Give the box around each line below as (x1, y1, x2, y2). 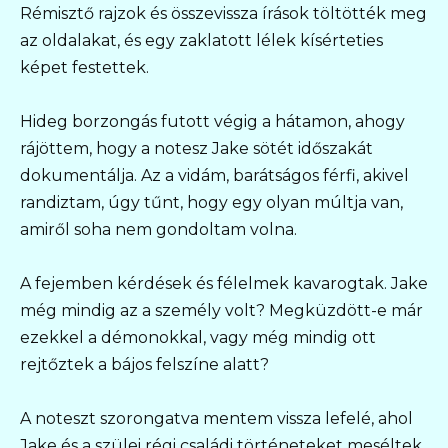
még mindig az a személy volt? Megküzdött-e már (20, 300, 423, 320)
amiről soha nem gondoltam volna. (20, 219, 297, 239)
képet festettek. (20, 57, 149, 77)
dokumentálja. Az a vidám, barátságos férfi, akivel (20, 165, 409, 185)
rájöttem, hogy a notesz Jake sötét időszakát (20, 138, 373, 158)
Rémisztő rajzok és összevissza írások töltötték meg (20, 3, 427, 23)
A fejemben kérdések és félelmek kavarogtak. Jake (20, 273, 428, 293)
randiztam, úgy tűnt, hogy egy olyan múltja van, (20, 192, 403, 212)
